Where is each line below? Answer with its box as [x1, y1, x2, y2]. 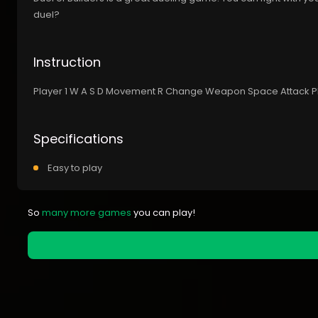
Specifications [33, 130, 124, 148]
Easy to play [48, 161, 102, 175]
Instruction [33, 53, 101, 72]
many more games [42, 206, 131, 220]
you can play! [131, 206, 195, 220]
